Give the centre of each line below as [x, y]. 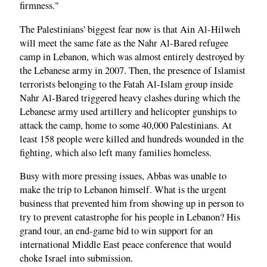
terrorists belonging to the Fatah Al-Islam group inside [126, 84]
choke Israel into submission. [76, 258]
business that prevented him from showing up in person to [132, 204]
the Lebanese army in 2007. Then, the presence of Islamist [133, 70]
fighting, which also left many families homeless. [116, 152]
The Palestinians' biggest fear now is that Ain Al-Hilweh [130, 29]
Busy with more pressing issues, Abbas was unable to [123, 176]
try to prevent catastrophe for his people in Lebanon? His [130, 217]
